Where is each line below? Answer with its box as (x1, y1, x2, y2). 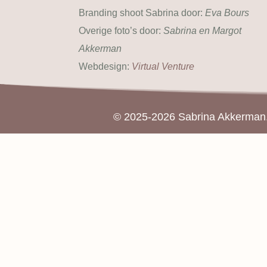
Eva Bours (205, 8, 249, 18)
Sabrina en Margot (163, 26, 241, 36)
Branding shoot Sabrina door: (79, 8, 205, 18)
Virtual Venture (129, 61, 194, 72)
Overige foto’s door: (79, 26, 163, 36)
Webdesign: (79, 61, 129, 72)
